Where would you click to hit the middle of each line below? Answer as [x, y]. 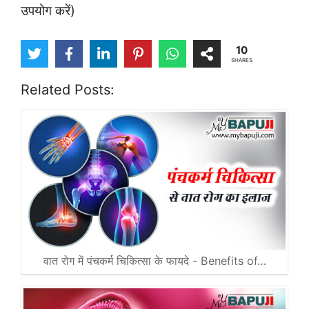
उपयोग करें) [48, 10]
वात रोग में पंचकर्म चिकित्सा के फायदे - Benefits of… [154, 260]
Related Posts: [68, 90]
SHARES [241, 60]
